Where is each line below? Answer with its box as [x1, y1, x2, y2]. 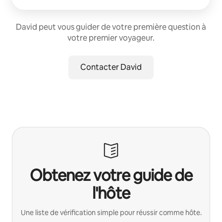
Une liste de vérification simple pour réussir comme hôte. [20, 208, 202, 217]
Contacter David [80, 61, 142, 72]
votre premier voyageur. [67, 32, 155, 43]
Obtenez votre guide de [30, 165, 192, 185]
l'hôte [92, 182, 130, 203]
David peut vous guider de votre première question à [16, 21, 206, 32]
